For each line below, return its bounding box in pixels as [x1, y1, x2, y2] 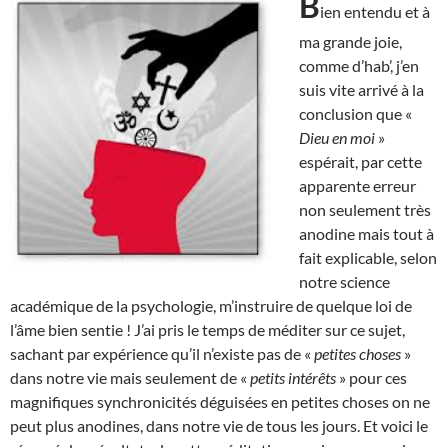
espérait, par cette [299, 151, 422, 171]
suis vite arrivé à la [299, 79, 424, 99]
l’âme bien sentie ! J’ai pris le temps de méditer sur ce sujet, [10, 319, 405, 339]
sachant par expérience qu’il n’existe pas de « [10, 343, 314, 363]
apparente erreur [299, 175, 416, 195]
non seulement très [299, 199, 431, 219]
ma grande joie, [299, 31, 402, 51]
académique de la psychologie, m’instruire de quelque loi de [10, 295, 412, 315]
